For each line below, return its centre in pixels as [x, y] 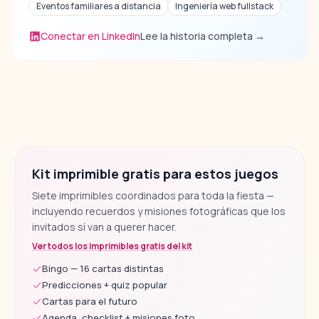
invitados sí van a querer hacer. [104, 227]
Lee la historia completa [196, 36]
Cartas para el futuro [90, 302]
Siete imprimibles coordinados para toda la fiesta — [153, 196]
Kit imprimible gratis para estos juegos [155, 174]
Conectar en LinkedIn [90, 36]
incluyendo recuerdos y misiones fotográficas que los [159, 211]
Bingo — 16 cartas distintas [103, 269]
